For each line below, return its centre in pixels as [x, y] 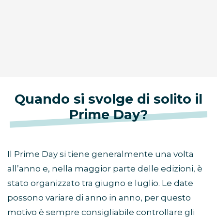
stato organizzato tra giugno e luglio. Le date [100, 183]
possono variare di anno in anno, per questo [99, 198]
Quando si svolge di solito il [108, 99]
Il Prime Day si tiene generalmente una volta [101, 154]
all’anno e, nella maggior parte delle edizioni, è [105, 169]
